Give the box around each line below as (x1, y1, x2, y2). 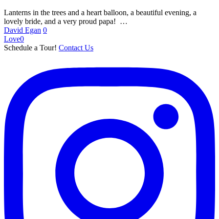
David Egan (4, 26, 41, 35)
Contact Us (59, 44, 93, 52)
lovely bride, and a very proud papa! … (4, 17, 128, 26)
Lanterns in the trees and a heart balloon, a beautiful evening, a (4, 8, 197, 17)
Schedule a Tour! (4, 44, 59, 52)
